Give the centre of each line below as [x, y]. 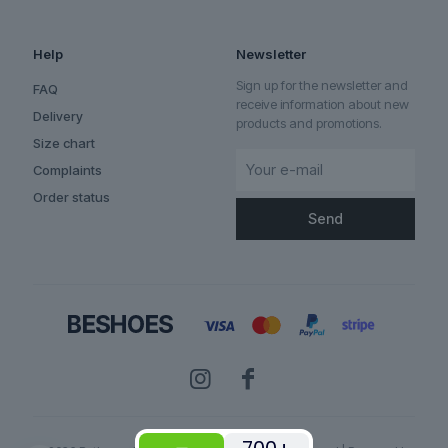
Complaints [67, 170]
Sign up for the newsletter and [322, 85]
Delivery [58, 116]
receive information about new [322, 104]
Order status [71, 197]
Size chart [64, 143]
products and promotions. [309, 123]
